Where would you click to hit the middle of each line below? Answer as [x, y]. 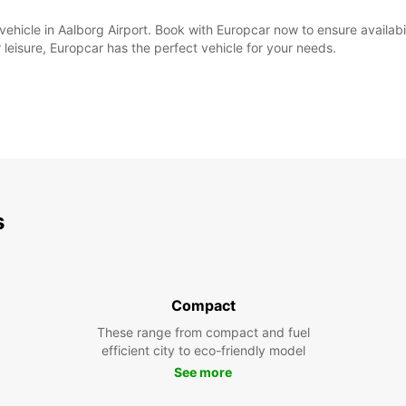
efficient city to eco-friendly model [203, 350]
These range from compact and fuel [203, 332]
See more [203, 372]
